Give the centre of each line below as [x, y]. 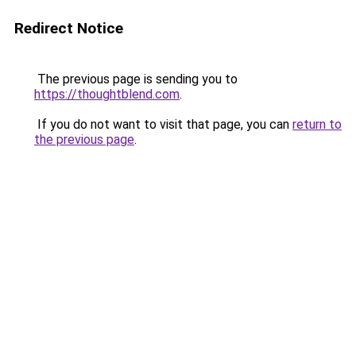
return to [317, 124]
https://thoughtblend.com [107, 94]
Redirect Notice [69, 28]
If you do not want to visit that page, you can [163, 124]
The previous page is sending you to [136, 79]
